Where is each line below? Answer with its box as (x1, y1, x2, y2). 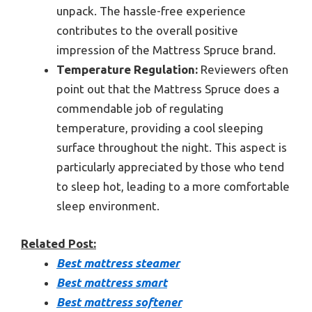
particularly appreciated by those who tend (56, 160, 284, 174)
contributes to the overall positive (56, 24, 238, 38)
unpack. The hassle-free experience (56, 4, 246, 18)
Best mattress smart (56, 275, 167, 289)
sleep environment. (56, 199, 159, 213)
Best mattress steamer (56, 256, 180, 270)
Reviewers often (198, 63, 288, 77)
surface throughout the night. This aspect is (56, 141, 287, 155)
